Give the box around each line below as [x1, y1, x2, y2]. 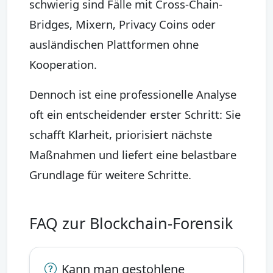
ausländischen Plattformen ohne [29, 36, 199, 52]
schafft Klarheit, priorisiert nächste [29, 126, 212, 142]
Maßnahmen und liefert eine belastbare [29, 146, 236, 162]
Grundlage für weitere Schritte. [29, 166, 191, 182]
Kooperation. [29, 56, 97, 72]
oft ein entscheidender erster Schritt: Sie [29, 106, 241, 122]
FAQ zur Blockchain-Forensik [29, 212, 233, 233]
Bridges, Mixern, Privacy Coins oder [29, 16, 216, 32]
